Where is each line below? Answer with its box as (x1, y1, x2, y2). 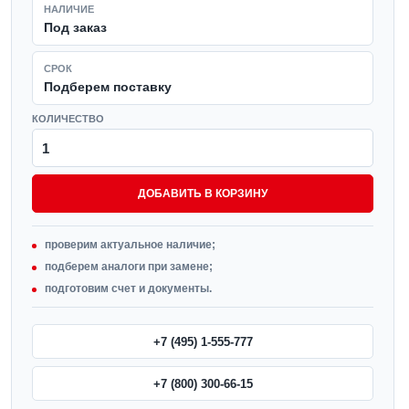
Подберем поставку (44, 79, 172, 94)
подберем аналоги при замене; (45, 260, 213, 273)
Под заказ (44, 20, 107, 35)
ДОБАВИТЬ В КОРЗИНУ (138, 187, 267, 200)
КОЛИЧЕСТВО (32, 113, 104, 124)
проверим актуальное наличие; (45, 238, 215, 251)
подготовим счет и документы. (45, 282, 212, 295)
